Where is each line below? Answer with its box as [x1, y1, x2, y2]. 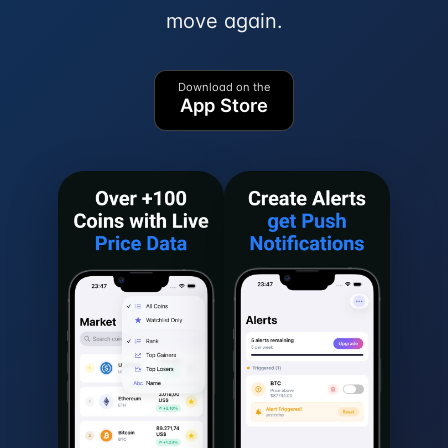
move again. [165, 9, 283, 33]
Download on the [177, 80, 271, 95]
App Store [180, 94, 268, 117]
